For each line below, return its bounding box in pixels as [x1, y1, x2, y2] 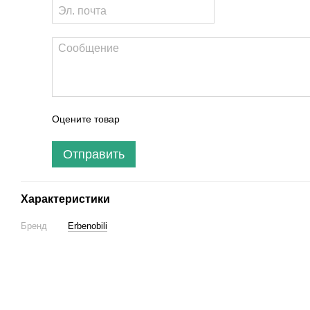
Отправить [63, 147, 125, 161]
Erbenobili [68, 221, 107, 231]
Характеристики [21, 193, 110, 205]
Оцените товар [52, 113, 120, 125]
